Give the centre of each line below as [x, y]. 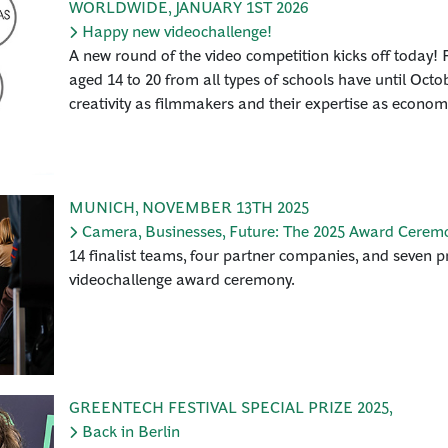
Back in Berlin [131, 430]
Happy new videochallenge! [177, 30]
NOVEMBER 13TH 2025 [225, 206]
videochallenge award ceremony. [182, 278]
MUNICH [102, 206]
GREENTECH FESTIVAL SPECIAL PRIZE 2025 [229, 406]
